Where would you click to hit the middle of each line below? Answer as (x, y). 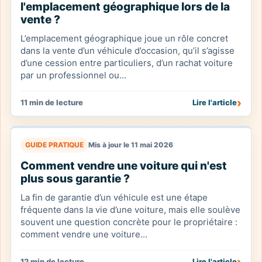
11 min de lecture (52, 102)
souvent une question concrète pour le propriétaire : (129, 222)
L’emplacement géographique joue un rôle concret (124, 38)
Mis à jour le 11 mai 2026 (131, 145)
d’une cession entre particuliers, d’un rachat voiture (127, 63)
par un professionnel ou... (73, 75)
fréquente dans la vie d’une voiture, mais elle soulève (130, 210)
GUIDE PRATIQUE (54, 145)
